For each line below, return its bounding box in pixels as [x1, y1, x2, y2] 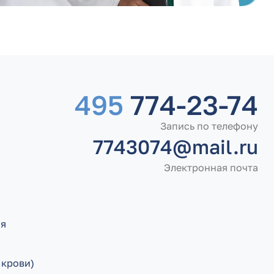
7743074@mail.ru [93, 135, 258, 158]
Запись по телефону [160, 120, 258, 132]
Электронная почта [164, 161, 258, 174]
